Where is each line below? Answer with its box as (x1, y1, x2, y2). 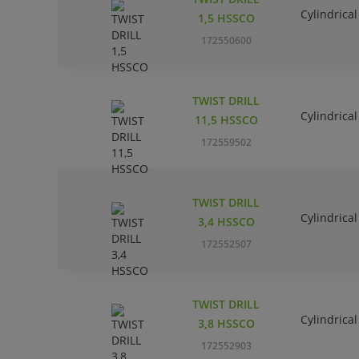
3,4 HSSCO (197, 214, 255, 230)
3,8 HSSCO (197, 316, 255, 332)
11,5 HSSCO (194, 112, 258, 128)
